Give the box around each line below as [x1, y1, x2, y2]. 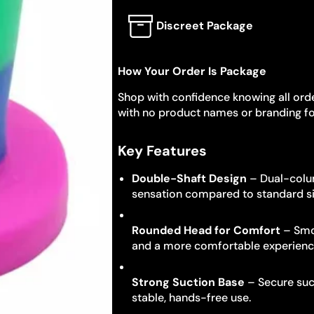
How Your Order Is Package [118, 64, 266, 78]
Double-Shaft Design [132, 171, 247, 186]
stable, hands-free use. [132, 290, 251, 305]
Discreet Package [156, 18, 253, 33]
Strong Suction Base [132, 275, 245, 289]
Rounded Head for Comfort [132, 223, 280, 238]
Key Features [118, 142, 207, 160]
